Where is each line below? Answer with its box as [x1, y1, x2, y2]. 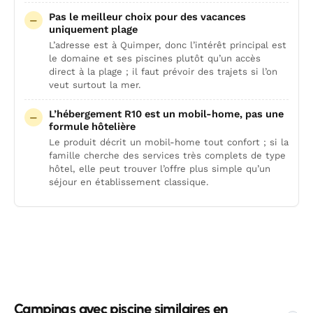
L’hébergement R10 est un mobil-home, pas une [49, 108, 284, 120]
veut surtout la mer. [49, 80, 141, 90]
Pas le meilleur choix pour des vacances [49, 10, 246, 23]
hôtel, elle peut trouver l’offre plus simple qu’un [49, 163, 270, 174]
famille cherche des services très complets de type [49, 150, 286, 161]
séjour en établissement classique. [49, 177, 209, 187]
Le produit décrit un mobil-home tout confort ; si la [49, 137, 289, 147]
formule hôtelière [49, 120, 136, 133]
